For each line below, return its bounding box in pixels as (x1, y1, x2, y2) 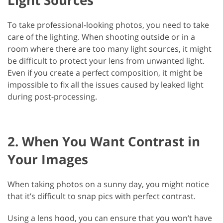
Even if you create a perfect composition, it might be (7, 67, 203, 78)
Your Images (7, 150, 88, 168)
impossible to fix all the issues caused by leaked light (7, 79, 204, 90)
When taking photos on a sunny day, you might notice (7, 178, 209, 190)
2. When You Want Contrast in (7, 132, 200, 150)
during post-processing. (7, 91, 97, 102)
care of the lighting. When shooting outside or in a (7, 31, 195, 42)
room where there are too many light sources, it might (7, 43, 212, 54)
